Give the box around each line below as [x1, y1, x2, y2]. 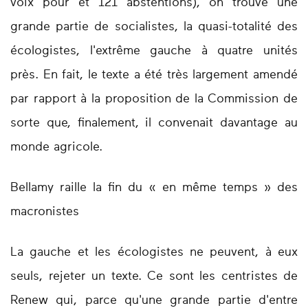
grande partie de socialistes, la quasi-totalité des [10, 21, 298, 34]
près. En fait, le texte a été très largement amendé [10, 69, 298, 82]
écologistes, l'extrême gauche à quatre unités [10, 45, 298, 58]
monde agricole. [10, 141, 107, 154]
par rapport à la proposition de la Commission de [10, 93, 298, 106]
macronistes [10, 206, 83, 219]
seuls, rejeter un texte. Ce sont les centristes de [10, 270, 298, 283]
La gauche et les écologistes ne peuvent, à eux [10, 246, 298, 259]
